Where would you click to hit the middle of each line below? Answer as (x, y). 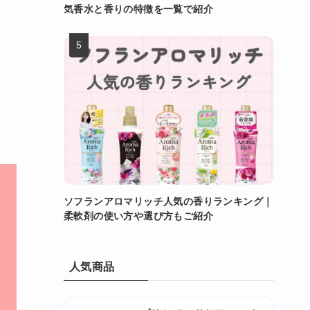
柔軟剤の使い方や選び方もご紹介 (138, 216)
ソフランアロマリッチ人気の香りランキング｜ (168, 201)
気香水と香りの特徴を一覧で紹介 (138, 9)
